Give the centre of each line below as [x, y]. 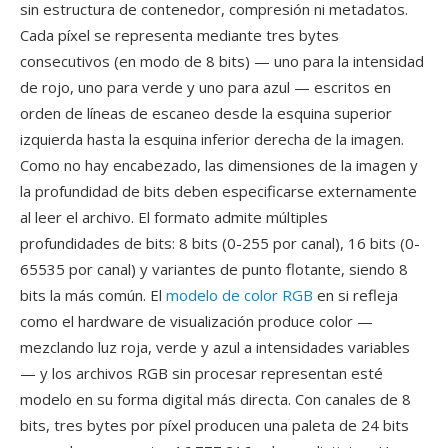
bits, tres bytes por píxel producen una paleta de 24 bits [214, 425]
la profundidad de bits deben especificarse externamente [218, 191]
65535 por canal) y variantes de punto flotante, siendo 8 [214, 269]
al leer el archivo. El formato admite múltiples [174, 217]
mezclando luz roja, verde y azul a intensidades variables [215, 347]
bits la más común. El [93, 295]
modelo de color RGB [239, 295]
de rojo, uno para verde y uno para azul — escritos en [205, 87]
